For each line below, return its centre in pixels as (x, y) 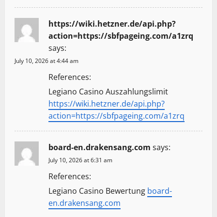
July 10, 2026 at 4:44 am (46, 61)
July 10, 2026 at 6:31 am (80, 160)
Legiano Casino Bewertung (98, 191)
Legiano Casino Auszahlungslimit (108, 92)
